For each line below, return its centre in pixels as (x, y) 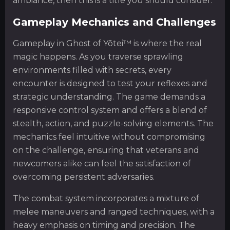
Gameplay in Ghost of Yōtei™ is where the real (107, 43)
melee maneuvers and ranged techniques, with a (114, 212)
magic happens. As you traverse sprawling (98, 56)
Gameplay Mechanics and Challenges (114, 22)
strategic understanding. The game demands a (109, 97)
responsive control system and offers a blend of (110, 110)
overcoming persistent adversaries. (84, 177)
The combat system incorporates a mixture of (106, 198)
